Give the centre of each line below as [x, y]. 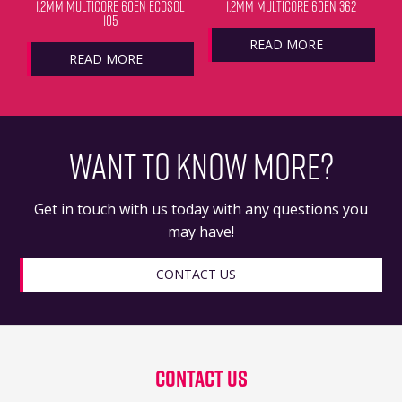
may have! [201, 232]
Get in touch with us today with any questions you [201, 210]
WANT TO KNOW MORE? [201, 166]
